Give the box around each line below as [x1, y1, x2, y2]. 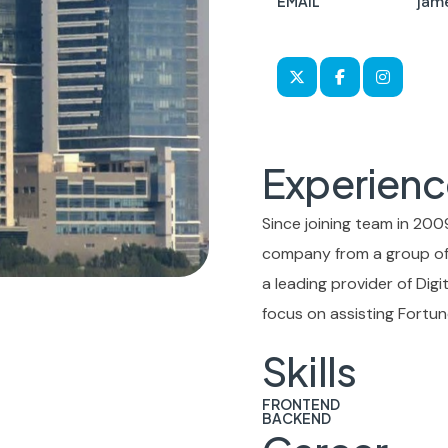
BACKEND [262, 409, 331, 427]
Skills [262, 345, 357, 396]
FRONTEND [262, 395, 340, 413]
